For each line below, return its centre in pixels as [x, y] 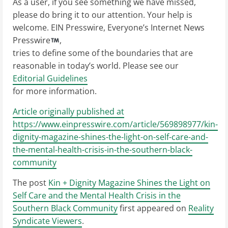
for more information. [55, 91]
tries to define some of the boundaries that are [103, 53]
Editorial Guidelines [50, 78]
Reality [201, 208]
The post [31, 183]
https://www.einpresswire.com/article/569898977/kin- [115, 124]
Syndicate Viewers [47, 221]
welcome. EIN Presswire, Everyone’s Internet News [109, 27]
